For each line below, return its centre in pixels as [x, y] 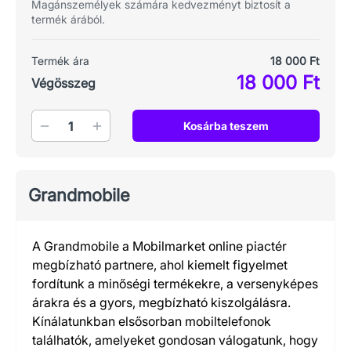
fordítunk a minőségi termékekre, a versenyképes [175, 284]
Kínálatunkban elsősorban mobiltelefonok [152, 321]
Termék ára [60, 61]
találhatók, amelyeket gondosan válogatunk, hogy [175, 340]
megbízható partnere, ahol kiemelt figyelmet [160, 265]
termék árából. [68, 19]
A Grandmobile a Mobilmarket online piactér [159, 246]
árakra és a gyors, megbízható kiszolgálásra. [161, 302]
